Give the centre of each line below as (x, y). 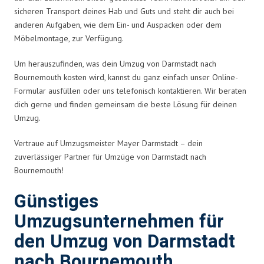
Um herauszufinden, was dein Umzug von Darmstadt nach (115, 63)
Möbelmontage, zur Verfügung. (69, 38)
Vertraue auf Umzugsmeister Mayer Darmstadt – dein (108, 143)
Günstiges (56, 202)
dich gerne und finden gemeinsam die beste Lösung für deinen (126, 104)
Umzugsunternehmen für (119, 222)
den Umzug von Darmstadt (125, 242)
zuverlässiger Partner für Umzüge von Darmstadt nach (110, 156)
